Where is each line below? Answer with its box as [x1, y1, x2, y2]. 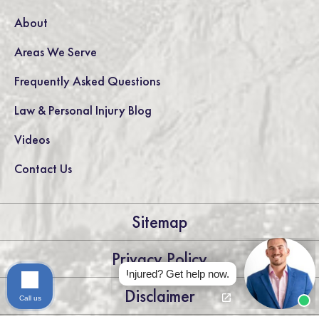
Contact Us [14, 160, 72, 177]
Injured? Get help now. [126, 267, 229, 280]
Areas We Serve [14, 43, 97, 60]
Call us [19, 293, 41, 302]
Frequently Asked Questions [14, 73, 160, 89]
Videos [14, 131, 50, 147]
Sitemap [132, 211, 187, 233]
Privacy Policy [112, 248, 207, 270]
